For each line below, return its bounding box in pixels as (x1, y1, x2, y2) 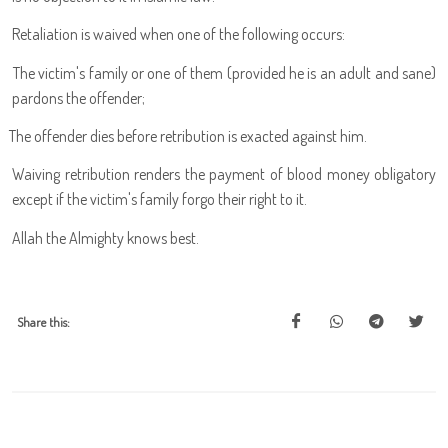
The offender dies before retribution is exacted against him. (9, 125, 367, 146)
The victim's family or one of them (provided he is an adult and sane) (12, 62, 437, 83)
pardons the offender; (12, 87, 145, 108)
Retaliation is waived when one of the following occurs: (12, 24, 345, 45)
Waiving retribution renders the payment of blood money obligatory (12, 164, 436, 185)
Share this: (17, 314, 70, 331)
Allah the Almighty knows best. (12, 227, 199, 248)
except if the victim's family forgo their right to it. (12, 189, 307, 210)
